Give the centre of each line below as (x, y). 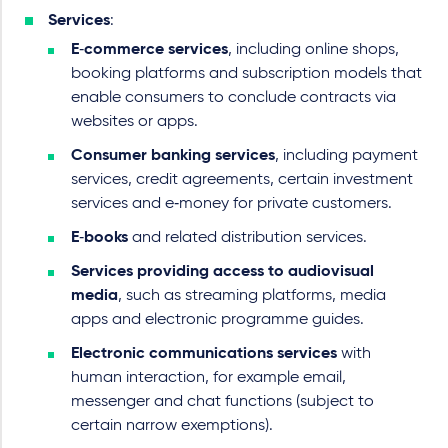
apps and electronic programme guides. (217, 319)
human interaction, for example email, (208, 377)
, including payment (346, 155)
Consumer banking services (173, 155)
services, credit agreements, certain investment (242, 179)
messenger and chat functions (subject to (222, 401)
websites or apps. (134, 121)
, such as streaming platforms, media (252, 295)
